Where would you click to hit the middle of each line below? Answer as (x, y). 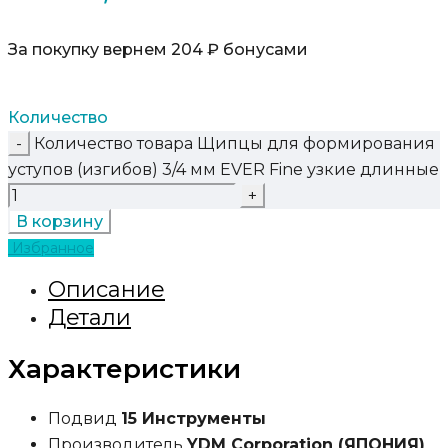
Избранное (53, 247)
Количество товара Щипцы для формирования (234, 143)
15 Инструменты (193, 418)
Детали (89, 317)
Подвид (84, 418)
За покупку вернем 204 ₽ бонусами (158, 49)
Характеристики (124, 369)
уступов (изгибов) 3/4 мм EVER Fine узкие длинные (223, 169)
